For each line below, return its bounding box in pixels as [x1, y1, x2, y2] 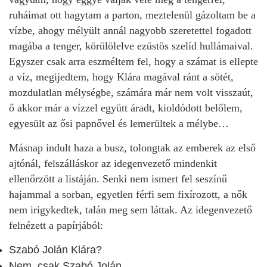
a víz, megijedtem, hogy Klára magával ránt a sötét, [9, 71, 234, 83]
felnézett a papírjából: [9, 219, 103, 231]
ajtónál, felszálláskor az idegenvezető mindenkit [9, 157, 217, 169]
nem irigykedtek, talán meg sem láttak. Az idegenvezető [9, 204, 252, 216]
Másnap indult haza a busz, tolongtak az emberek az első [9, 142, 256, 154]
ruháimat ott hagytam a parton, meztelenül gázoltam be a [9, 9, 256, 21]
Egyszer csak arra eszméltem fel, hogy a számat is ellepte [9, 55, 258, 67]
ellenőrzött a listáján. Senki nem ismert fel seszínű [9, 173, 227, 185]
